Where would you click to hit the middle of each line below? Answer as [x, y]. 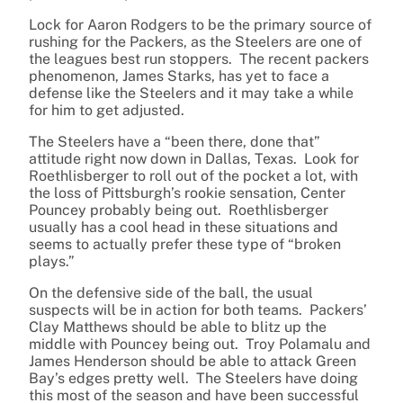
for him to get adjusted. [107, 111]
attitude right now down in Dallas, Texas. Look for [194, 159]
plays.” [52, 262]
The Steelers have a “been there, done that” [175, 142]
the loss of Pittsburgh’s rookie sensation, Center [187, 193]
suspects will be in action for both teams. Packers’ [198, 310]
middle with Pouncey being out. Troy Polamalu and [200, 345]
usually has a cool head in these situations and [184, 228]
